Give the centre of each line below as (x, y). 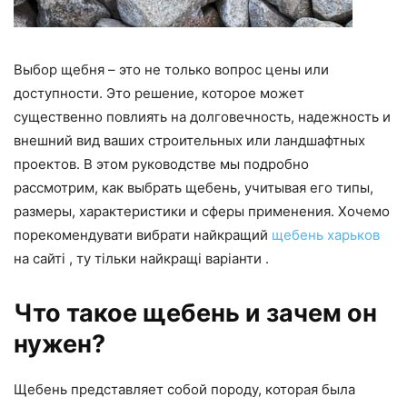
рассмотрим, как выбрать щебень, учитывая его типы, (194, 188)
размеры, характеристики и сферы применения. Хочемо (202, 211)
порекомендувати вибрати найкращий (143, 235)
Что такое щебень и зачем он (195, 313)
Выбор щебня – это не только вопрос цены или (171, 69)
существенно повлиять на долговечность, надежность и (202, 117)
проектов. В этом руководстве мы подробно (161, 164)
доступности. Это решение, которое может (159, 93)
